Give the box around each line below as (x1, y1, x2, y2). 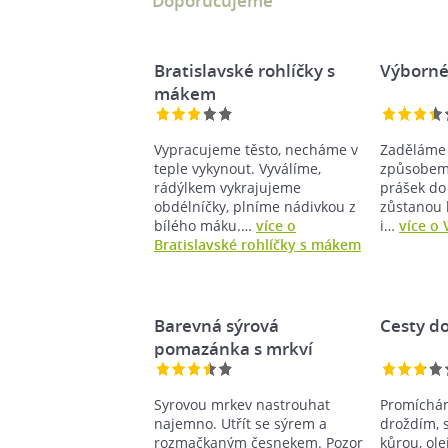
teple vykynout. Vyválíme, (154, 158, 321, 178)
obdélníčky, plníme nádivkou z (154, 196, 356, 216)
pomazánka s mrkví (154, 336, 313, 360)
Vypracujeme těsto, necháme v (154, 139, 358, 159)
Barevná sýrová (154, 313, 279, 337)
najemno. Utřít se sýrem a (154, 413, 327, 433)
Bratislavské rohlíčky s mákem (154, 234, 361, 254)
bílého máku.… (154, 215, 256, 235)
